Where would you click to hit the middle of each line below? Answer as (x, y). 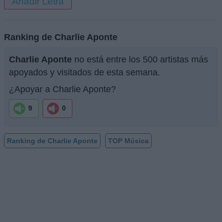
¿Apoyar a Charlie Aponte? (62, 89)
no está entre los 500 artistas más (140, 59)
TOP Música (128, 140)
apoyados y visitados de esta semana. (84, 72)
